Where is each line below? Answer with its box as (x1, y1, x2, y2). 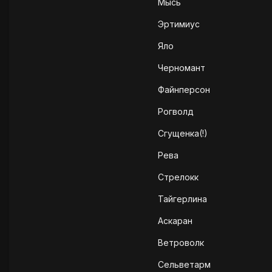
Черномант (158, 63, 205, 73)
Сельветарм (158, 259, 211, 270)
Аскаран (158, 216, 192, 226)
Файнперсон (158, 84, 210, 95)
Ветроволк (158, 237, 204, 248)
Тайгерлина (158, 194, 207, 205)
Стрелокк (158, 172, 199, 183)
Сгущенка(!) (158, 128, 208, 139)
